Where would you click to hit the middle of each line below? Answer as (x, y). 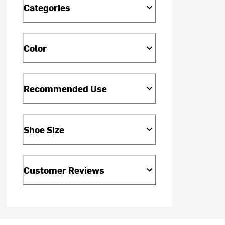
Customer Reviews (64, 170)
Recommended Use (66, 88)
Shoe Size (44, 129)
